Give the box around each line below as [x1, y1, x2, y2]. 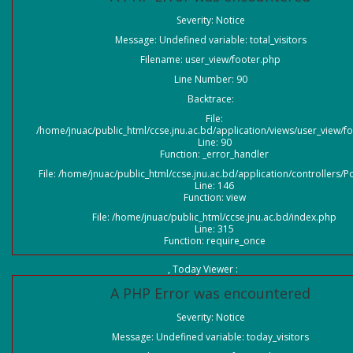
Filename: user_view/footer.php [140, 53, 281, 66]
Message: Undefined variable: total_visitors [114, 33, 307, 46]
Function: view [183, 191, 246, 204]
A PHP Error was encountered [110, 284, 310, 303]
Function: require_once [163, 234, 266, 247]
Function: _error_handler [160, 147, 269, 161]
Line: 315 [195, 222, 234, 236]
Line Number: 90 [173, 72, 247, 86]
